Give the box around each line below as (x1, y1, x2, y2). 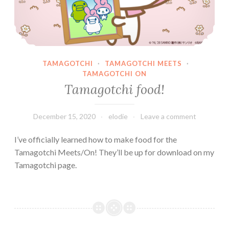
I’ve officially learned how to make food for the (14, 134, 177, 145)
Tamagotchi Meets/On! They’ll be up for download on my (14, 147, 214, 157)
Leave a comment (140, 112, 196, 121)
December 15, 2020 (33, 112, 96, 121)
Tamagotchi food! (64, 81, 165, 98)
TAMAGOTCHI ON (82, 69, 147, 78)
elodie (108, 112, 128, 121)
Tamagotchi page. (14, 160, 77, 170)
